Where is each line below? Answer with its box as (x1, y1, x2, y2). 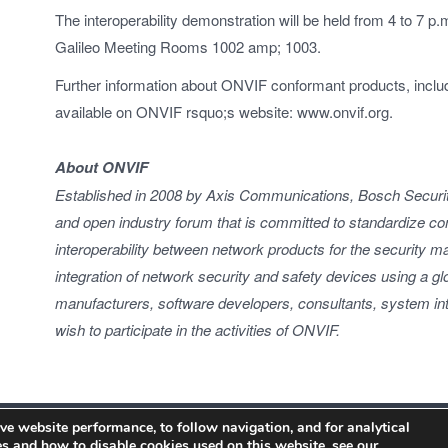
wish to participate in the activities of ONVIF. (55, 318, 341, 340)
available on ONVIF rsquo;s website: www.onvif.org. (55, 100, 394, 122)
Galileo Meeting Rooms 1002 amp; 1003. (55, 36, 322, 57)
